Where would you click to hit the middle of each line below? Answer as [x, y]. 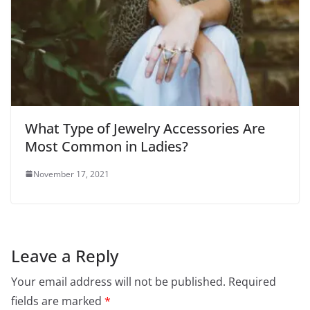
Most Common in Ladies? [107, 146]
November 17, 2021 [71, 174]
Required [252, 281]
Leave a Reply [65, 255]
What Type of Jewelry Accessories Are [145, 128]
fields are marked [58, 301]
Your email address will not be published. [118, 281]
